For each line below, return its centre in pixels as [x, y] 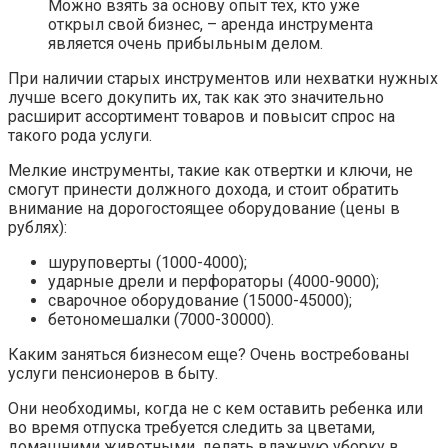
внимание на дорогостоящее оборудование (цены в [204, 208]
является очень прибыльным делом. [185, 43]
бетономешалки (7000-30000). [161, 319]
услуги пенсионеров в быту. [113, 373]
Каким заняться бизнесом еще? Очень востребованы [209, 354]
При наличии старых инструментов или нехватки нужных [223, 78]
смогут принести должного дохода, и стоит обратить [203, 189]
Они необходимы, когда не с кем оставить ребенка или [215, 408]
